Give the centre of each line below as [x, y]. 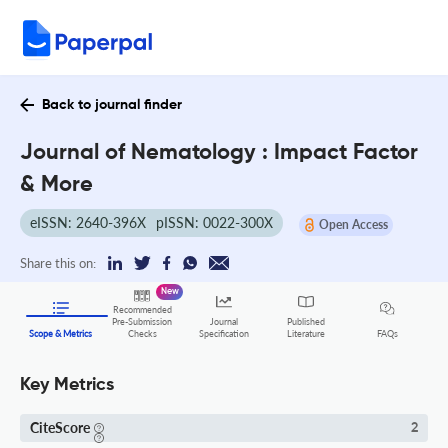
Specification [223, 334]
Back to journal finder [112, 105]
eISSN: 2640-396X [88, 222]
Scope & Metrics [61, 334]
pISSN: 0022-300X [214, 222]
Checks [142, 334]
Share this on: [58, 263]
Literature [305, 334]
